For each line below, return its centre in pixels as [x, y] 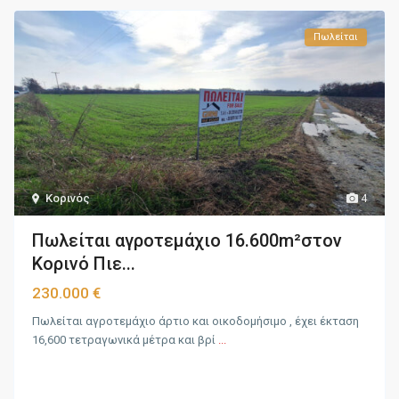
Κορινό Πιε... [84, 263]
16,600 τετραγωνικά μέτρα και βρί [126, 339]
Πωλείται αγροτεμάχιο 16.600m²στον [187, 240]
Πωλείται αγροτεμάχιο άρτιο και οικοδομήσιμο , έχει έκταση [196, 321]
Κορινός [68, 198]
